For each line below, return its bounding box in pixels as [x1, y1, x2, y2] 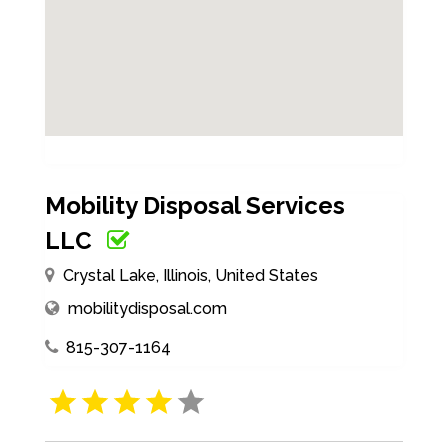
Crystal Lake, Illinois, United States [62, 265, 318, 285]
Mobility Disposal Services [44, 190, 345, 220]
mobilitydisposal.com [67, 298, 227, 318]
